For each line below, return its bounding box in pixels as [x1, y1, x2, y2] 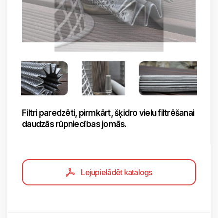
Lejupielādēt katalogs [81, 167, 152, 177]
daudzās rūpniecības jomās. [22, 119, 127, 129]
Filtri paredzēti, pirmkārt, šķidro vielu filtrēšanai [22, 108, 194, 118]
